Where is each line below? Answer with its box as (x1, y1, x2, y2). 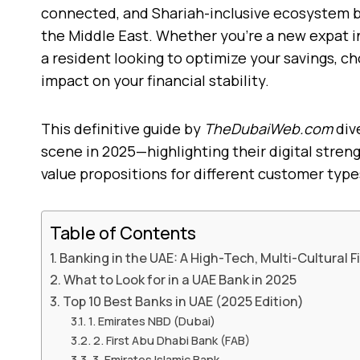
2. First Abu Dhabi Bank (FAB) (92, 331, 250, 348)
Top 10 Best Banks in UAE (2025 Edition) (63, 292, 305, 310)
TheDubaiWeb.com (204, 118, 333, 138)
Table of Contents (50, 220, 196, 244)
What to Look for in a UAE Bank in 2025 (63, 270, 297, 288)
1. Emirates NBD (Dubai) (88, 312, 215, 329)
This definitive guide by (41, 118, 204, 138)
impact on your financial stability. (41, 70, 269, 90)
